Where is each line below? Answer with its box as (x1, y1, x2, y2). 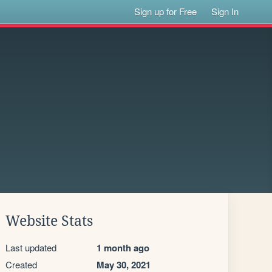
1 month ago (97, 241, 149, 254)
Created (5, 258, 37, 271)
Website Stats (5, 213, 93, 229)
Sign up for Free (134, 5, 197, 18)
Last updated (5, 241, 56, 254)
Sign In (211, 5, 239, 18)
